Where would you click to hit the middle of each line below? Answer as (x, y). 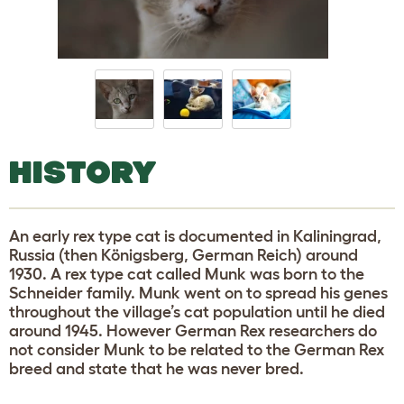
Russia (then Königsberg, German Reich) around (184, 255)
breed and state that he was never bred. (156, 368)
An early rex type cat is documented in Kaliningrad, (195, 236)
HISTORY (83, 171)
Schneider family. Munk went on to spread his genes (198, 293)
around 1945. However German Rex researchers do (193, 331)
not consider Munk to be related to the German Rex (197, 349)
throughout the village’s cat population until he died (197, 312)
